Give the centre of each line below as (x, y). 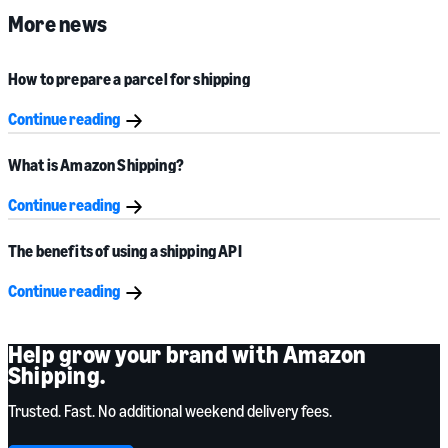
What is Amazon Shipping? (96, 165)
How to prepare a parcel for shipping (129, 79)
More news (57, 24)
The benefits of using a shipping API (125, 251)
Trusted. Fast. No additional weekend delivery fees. (170, 411)
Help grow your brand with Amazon (187, 354)
